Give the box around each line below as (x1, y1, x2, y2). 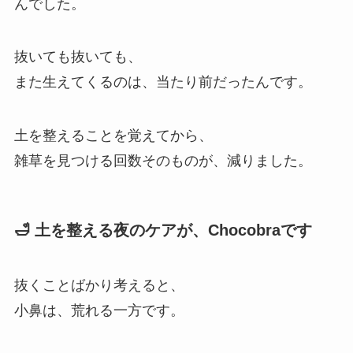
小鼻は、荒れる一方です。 (13, 302, 184, 318)
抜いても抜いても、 (13, 49, 142, 65)
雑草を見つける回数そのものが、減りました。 (13, 153, 312, 169)
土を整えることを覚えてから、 (13, 128, 213, 144)
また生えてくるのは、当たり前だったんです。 (13, 74, 312, 91)
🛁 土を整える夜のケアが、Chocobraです (13, 221, 312, 240)
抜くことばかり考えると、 (13, 277, 184, 293)
